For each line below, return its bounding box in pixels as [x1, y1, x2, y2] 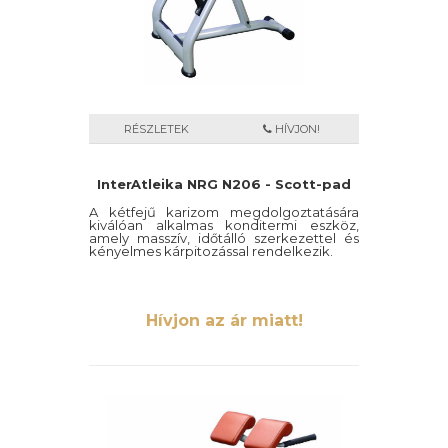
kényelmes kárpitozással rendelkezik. [89, 243, 333, 259]
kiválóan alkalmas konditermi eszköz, [89, 217, 359, 233]
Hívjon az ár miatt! [145, 311, 303, 330]
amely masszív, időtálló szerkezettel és [89, 230, 359, 246]
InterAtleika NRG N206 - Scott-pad [97, 176, 351, 192]
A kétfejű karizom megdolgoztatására [89, 204, 359, 220]
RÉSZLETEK [124, 122, 189, 136]
